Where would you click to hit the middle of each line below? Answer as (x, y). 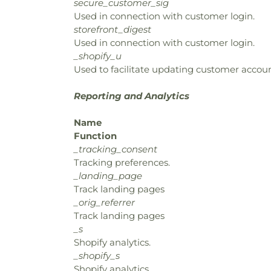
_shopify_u (98, 56)
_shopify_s (97, 256)
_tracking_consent (116, 149)
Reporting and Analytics (132, 96)
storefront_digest (113, 29)
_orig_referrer (104, 202)
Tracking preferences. (122, 162)
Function (95, 136)
